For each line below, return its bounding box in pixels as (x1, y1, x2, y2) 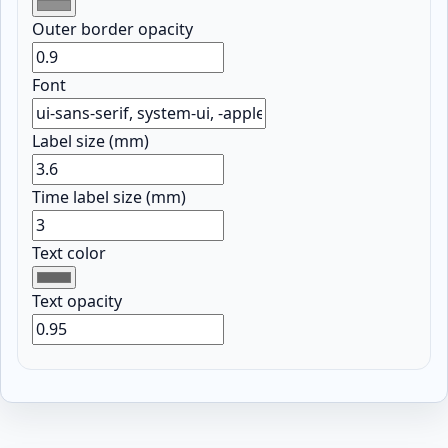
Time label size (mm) (32, 185, 187, 208)
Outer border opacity (32, 17, 194, 40)
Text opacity (32, 289, 123, 312)
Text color (32, 241, 107, 264)
